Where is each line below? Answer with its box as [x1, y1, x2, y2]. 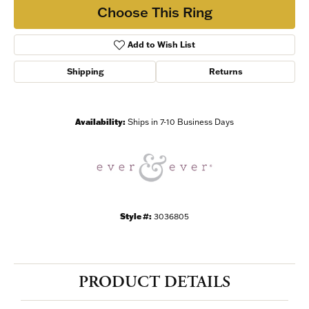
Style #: [120, 211, 152, 222]
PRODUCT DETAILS [79, 272, 230, 293]
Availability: [75, 117, 126, 128]
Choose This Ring [97, 2, 212, 21]
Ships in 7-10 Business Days [128, 117, 234, 128]
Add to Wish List [128, 39, 196, 50]
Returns [208, 66, 243, 77]
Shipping [66, 66, 103, 77]
